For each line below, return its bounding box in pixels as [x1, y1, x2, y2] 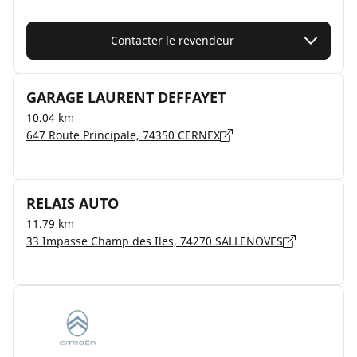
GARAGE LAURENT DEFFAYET [26, 88, 226, 107]
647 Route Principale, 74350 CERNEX [26, 127, 220, 143]
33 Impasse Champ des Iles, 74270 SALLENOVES [26, 233, 283, 249]
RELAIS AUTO [26, 194, 119, 213]
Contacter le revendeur [110, 33, 234, 48]
